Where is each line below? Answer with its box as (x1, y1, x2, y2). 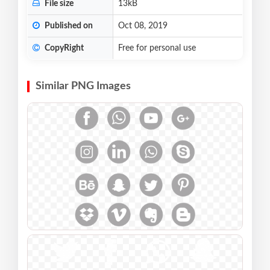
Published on (43, 22, 93, 31)
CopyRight (43, 44, 84, 53)
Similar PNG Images (36, 81, 131, 92)
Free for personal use (118, 44, 196, 53)
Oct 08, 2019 (118, 22, 168, 31)
